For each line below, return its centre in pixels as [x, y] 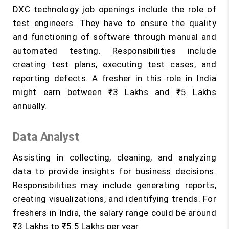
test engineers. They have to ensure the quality [114, 23]
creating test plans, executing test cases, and [114, 64]
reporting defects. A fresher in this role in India [114, 78]
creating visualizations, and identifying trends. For [114, 199]
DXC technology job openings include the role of [114, 9]
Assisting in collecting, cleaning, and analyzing [114, 157]
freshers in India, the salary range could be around [114, 213]
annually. [30, 106]
